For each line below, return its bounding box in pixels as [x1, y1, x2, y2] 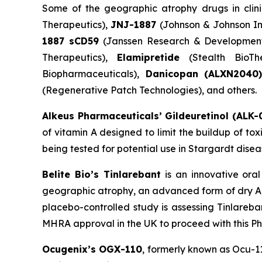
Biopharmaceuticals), [42, 68, 139, 80]
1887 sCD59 [42, 35, 104, 47]
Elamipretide [116, 51, 189, 64]
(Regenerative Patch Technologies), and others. [42, 84, 257, 96]
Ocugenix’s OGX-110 [42, 243, 143, 256]
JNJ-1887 [111, 19, 157, 31]
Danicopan [139, 68, 198, 80]
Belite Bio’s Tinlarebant [42, 168, 161, 181]
